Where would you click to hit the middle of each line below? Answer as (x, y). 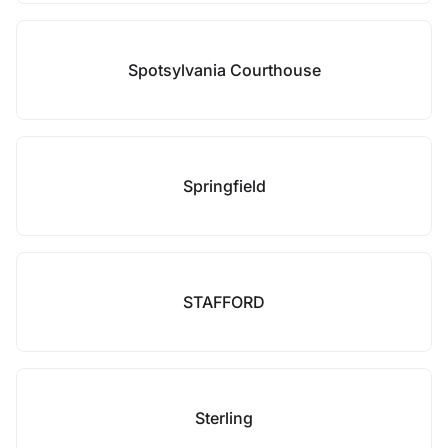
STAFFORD (224, 302)
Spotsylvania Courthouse (224, 70)
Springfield (224, 186)
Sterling (224, 418)
